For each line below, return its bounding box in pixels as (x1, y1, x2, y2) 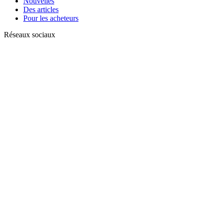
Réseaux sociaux (4, 31, 55, 39)
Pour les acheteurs (23, 14, 78, 23)
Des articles (23, 5, 59, 14)
